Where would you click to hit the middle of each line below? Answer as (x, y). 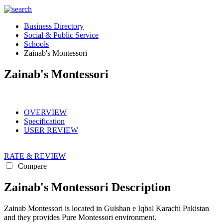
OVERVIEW (45, 112)
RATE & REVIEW (35, 156)
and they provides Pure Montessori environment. (80, 217)
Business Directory (54, 26)
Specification (44, 121)
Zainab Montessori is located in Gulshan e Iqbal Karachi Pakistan (107, 208)
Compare (31, 166)
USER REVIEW (51, 130)
